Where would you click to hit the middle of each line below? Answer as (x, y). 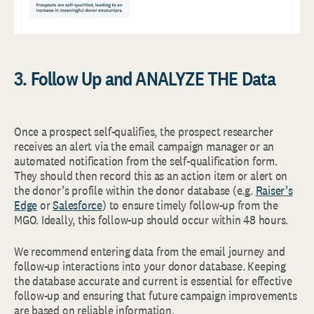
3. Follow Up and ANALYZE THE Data (145, 78)
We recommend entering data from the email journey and (150, 251)
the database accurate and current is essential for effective (153, 280)
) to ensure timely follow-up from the (190, 205)
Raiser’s (274, 190)
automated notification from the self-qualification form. (146, 161)
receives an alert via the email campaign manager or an (144, 146)
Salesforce (78, 205)
